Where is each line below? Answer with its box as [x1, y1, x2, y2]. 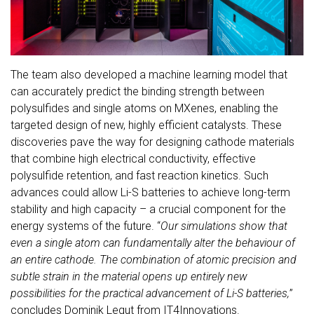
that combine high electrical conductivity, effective [11, 152, 256, 166]
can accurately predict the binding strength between [11, 85, 264, 99]
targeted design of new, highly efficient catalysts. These [11, 118, 282, 132]
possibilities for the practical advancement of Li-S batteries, [11, 287, 289, 301]
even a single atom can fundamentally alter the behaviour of [11, 236, 295, 250]
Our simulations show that [161, 219, 287, 233]
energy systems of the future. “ [11, 219, 161, 233]
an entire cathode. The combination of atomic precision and [11, 253, 296, 267]
